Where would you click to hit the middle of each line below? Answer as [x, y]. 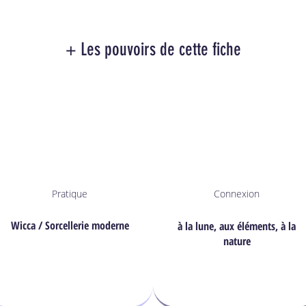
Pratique [69, 193]
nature [237, 241]
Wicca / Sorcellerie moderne [70, 225]
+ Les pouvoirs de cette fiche [153, 49]
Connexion [237, 193]
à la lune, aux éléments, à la [237, 226]
